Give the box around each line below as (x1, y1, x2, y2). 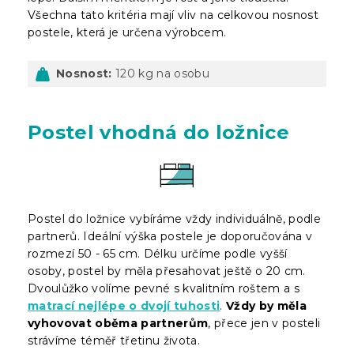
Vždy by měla (226, 298, 307, 313)
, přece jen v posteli (208, 315, 321, 330)
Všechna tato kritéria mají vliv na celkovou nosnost (28, 7, 319, 22)
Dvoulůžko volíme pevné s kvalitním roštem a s (28, 281, 299, 296)
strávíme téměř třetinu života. (28, 333, 200, 348)
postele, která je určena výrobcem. (28, 24, 227, 40)
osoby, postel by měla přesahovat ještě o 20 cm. (28, 263, 306, 278)
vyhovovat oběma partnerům (28, 315, 209, 330)
